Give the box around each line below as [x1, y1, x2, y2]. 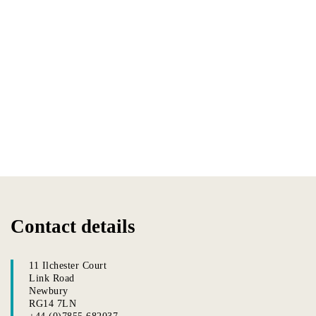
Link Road [29, 272, 75, 284]
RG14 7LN [29, 298, 76, 309]
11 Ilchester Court [29, 260, 107, 271]
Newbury [29, 285, 68, 296]
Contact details [11, 215, 135, 237]
